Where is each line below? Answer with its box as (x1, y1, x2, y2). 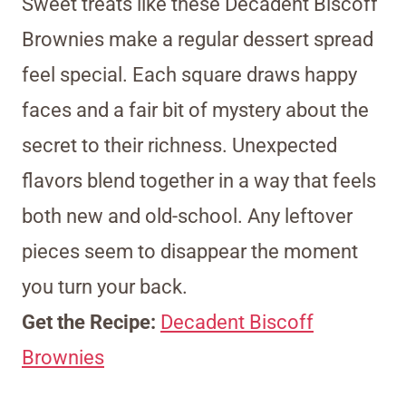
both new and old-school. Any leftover (22, 205, 353, 228)
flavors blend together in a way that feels (22, 169, 376, 193)
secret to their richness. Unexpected (22, 134, 337, 158)
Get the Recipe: (22, 311, 160, 334)
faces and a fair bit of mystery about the (22, 99, 369, 122)
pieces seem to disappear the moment (22, 240, 358, 264)
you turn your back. (22, 275, 188, 299)
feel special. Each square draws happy (22, 63, 357, 87)
